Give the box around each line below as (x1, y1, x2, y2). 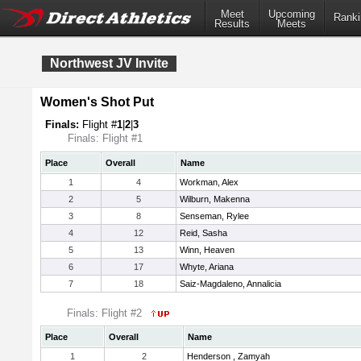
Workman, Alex (180, 177, 239, 187)
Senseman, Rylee (180, 211, 249, 221)
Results (214, 18, 250, 31)
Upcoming (268, 8, 315, 21)
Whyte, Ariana (180, 262, 234, 272)
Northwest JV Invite (50, 56, 168, 70)
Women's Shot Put (40, 95, 154, 109)
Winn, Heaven (180, 245, 234, 255)
